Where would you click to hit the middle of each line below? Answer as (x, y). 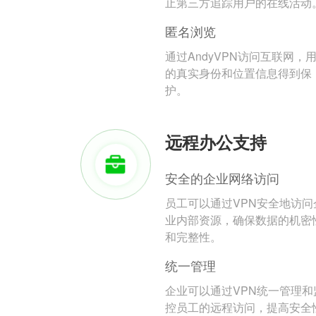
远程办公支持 (216, 142)
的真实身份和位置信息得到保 (238, 73)
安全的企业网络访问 (222, 178)
